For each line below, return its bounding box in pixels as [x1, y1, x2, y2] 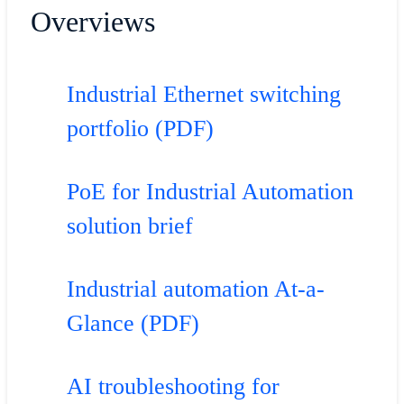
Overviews [30, 5, 155, 39]
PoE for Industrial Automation [66, 178, 353, 205]
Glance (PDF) [66, 309, 199, 336]
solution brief [66, 212, 193, 239]
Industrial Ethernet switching [66, 80, 341, 107]
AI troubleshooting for [66, 372, 280, 399]
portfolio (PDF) [66, 115, 214, 142]
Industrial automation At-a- [66, 275, 325, 302]
